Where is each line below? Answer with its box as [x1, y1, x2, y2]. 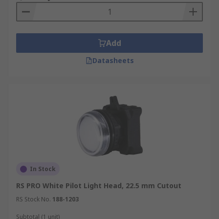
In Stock [30, 165, 56, 173]
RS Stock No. [16, 195, 51, 203]
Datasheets [92, 56, 134, 65]
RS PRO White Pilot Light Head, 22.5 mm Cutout [16, 181, 181, 190]
